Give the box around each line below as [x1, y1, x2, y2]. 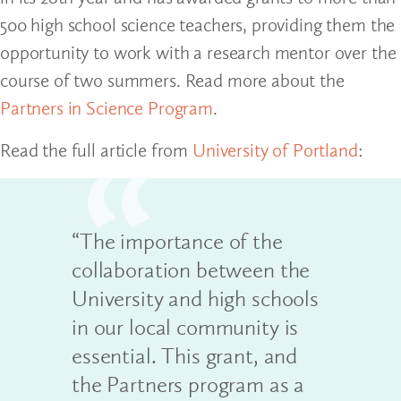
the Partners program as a [72, 371, 305, 398]
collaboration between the [72, 256, 311, 284]
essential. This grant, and [72, 342, 298, 370]
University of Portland [192, 138, 358, 161]
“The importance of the [72, 227, 283, 255]
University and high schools [72, 285, 319, 312]
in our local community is [72, 313, 299, 341]
